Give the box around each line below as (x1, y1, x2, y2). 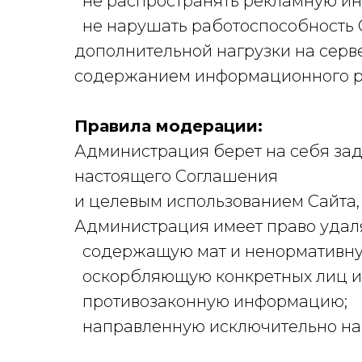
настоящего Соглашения (74, 166, 278, 186)
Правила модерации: (74, 116, 263, 136)
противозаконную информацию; (74, 292, 347, 311)
